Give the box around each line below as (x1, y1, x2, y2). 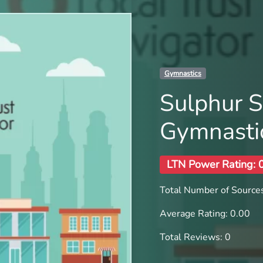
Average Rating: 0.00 (160, 207, 250, 220)
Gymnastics (164, 69, 201, 79)
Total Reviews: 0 (160, 230, 231, 244)
